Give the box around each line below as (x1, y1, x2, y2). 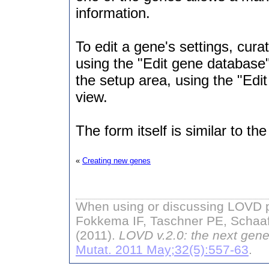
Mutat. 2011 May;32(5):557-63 (76, 243, 249, 256)
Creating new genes (82, 156, 151, 165)
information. (76, 5, 150, 21)
